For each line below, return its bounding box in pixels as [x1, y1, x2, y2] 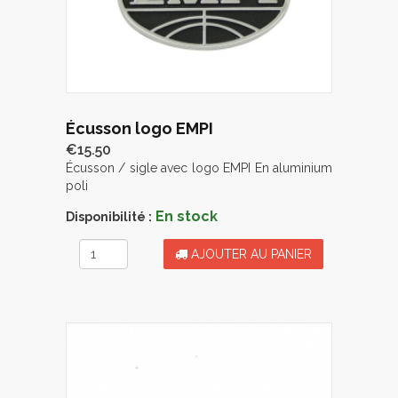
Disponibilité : [66, 210, 152, 225]
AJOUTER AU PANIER [187, 247, 312, 262]
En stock [155, 208, 218, 226]
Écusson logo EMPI [66, 119, 213, 139]
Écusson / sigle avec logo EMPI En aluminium [66, 161, 332, 176]
